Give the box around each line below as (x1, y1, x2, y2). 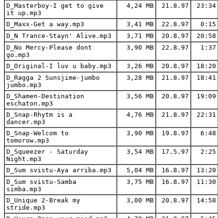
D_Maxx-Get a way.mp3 (6, 20, 84, 28)
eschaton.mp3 (6, 99, 53, 107)
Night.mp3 (6, 155, 41, 163)
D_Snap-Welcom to (6, 129, 69, 137)
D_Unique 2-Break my (6, 196, 80, 204)
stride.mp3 (6, 203, 45, 211)
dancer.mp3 (6, 118, 45, 126)
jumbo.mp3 (6, 81, 41, 89)
